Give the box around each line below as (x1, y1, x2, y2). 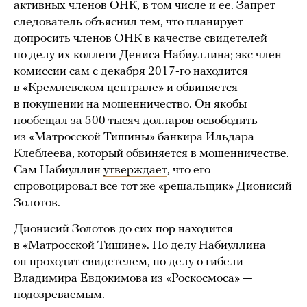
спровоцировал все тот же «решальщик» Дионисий (14, 180, 292, 193)
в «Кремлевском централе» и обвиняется (14, 81, 238, 95)
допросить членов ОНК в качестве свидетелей (14, 32, 267, 45)
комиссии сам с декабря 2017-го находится (14, 64, 248, 78)
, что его (167, 163, 210, 177)
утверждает (103, 163, 167, 177)
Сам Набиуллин (14, 163, 103, 177)
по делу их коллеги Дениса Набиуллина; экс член (14, 48, 282, 62)
